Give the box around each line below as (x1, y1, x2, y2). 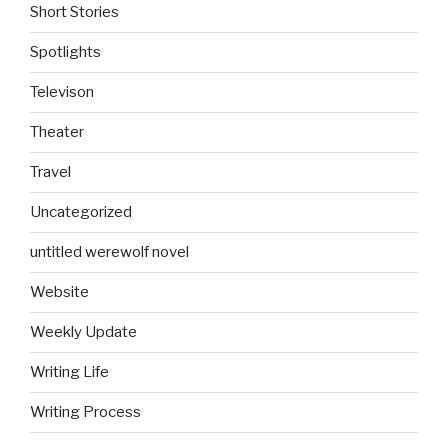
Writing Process (30, 403, 141, 422)
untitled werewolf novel (30, 243, 189, 262)
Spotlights (30, 43, 101, 62)
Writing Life (30, 363, 109, 382)
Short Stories (30, 3, 119, 22)
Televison (30, 83, 94, 102)
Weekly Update (30, 323, 137, 342)
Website (30, 283, 89, 302)
